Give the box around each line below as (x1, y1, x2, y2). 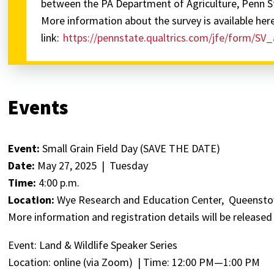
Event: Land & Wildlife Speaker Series (8, 237, 178, 252)
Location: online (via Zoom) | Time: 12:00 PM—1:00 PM (8, 254, 261, 269)
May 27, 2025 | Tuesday (37, 158, 149, 172)
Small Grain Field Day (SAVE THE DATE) (40, 141, 221, 155)
